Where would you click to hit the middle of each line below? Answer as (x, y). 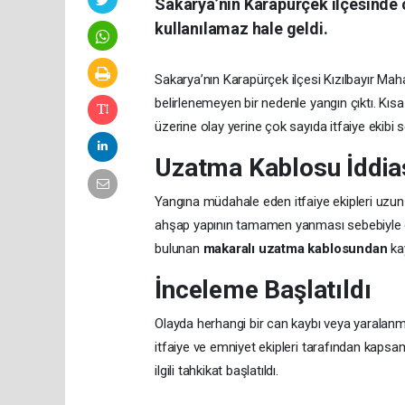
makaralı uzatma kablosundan (295, 249)
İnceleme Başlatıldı (263, 290)
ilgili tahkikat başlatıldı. (217, 371)
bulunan (179, 249)
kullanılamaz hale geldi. (241, 29)
